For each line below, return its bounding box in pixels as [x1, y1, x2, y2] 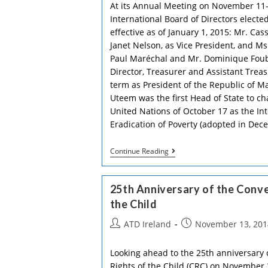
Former [167, 145, 197, 157]
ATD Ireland [123, 218, 171, 230]
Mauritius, [167, 174, 209, 185]
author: [109, 230, 139, 242]
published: [180, 230, 224, 242]
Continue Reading [109, 146, 169, 156]
